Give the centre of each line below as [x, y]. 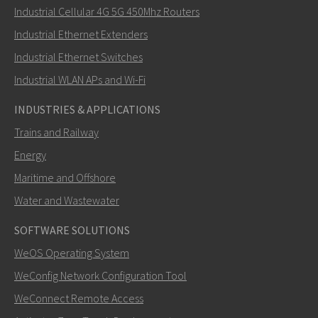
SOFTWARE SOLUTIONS [72, 230]
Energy [30, 154]
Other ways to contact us [91, 288]
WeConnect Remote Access [79, 298]
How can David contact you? [89, 50]
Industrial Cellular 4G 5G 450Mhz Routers [107, 11]
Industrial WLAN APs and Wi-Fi [80, 79]
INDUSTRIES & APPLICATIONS [87, 109]
